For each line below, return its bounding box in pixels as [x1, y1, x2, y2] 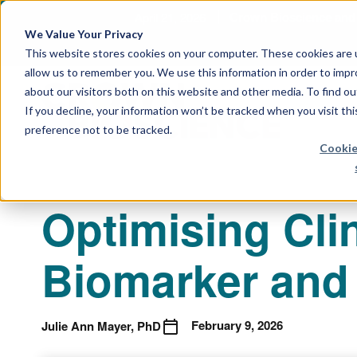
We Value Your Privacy [24, 26, 143, 41]
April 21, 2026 [135, 9, 206, 25]
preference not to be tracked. [24, 122, 172, 136]
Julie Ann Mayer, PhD [41, 316, 161, 335]
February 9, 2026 [191, 316, 283, 334]
